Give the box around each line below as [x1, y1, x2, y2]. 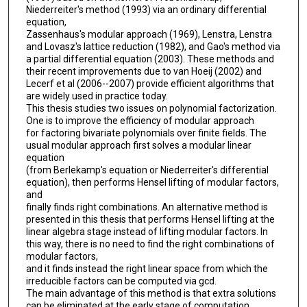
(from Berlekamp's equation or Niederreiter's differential [25, 164, 269, 175]
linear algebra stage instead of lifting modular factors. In [25, 225, 268, 237]
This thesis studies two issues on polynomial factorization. [25, 102, 277, 114]
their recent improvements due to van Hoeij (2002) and [25, 65, 262, 77]
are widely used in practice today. [25, 90, 168, 101]
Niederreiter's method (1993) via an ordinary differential [25, 3, 267, 15]
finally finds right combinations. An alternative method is [25, 201, 268, 212]
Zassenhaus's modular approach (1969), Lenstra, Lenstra [25, 28, 272, 40]
